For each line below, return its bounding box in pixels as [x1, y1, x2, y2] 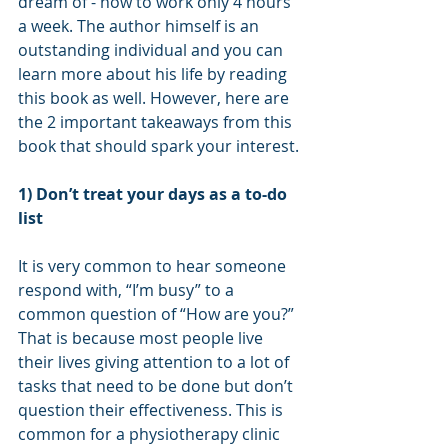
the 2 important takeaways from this [18, 111, 296, 133]
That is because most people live [18, 327, 267, 349]
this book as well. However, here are [18, 87, 293, 109]
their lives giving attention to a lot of [18, 351, 293, 373]
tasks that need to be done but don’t [18, 375, 297, 397]
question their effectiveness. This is [18, 399, 287, 421]
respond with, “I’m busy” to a [18, 279, 238, 301]
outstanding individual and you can [18, 39, 287, 61]
